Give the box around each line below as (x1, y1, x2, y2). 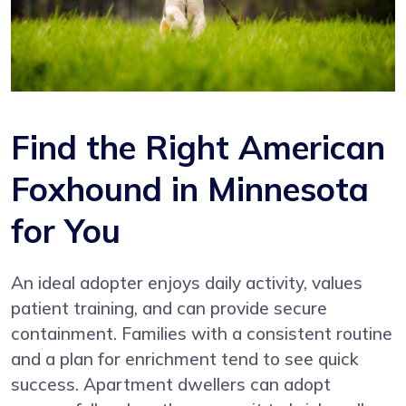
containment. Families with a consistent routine (11, 322, 392, 344)
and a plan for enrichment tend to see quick (11, 347, 359, 370)
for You (11, 209, 121, 251)
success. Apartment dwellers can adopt (11, 372, 331, 395)
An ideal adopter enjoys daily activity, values (11, 271, 362, 294)
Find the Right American (11, 126, 385, 168)
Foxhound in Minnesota (11, 168, 369, 209)
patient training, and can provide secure (11, 296, 327, 319)
